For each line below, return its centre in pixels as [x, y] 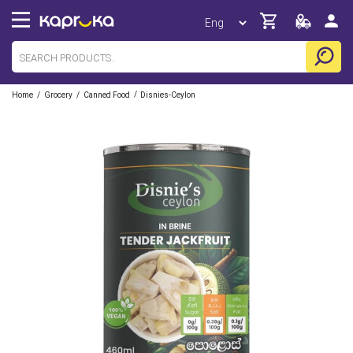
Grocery [58, 95]
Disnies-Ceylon [168, 95]
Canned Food [107, 95]
